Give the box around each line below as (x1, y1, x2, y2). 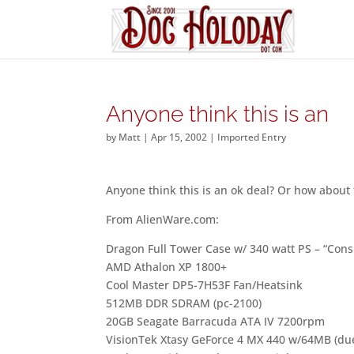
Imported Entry (217, 130, 287, 144)
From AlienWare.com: (106, 212, 220, 227)
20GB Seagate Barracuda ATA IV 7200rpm (106, 314, 326, 329)
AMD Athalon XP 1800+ (106, 259, 228, 274)
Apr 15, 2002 (151, 130, 208, 144)
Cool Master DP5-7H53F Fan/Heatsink (106, 277, 303, 292)
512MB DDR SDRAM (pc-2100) (106, 296, 262, 311)
